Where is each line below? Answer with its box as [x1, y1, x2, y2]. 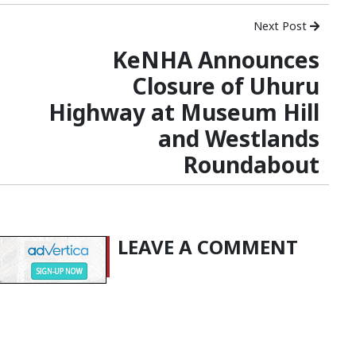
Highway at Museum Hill [48, 97, 319, 128]
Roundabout [184, 149, 319, 180]
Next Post [253, 18, 310, 34]
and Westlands [158, 123, 319, 154]
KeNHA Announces [112, 44, 319, 75]
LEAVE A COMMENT [118, 234, 298, 261]
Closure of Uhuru [132, 71, 319, 102]
